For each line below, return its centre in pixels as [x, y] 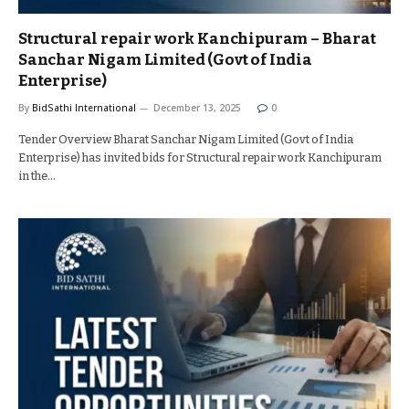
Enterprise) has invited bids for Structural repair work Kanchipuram [200, 157]
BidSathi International [84, 108]
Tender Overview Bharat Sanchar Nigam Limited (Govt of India [186, 139]
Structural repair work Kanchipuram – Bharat [197, 39]
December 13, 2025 [197, 108]
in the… [37, 176]
